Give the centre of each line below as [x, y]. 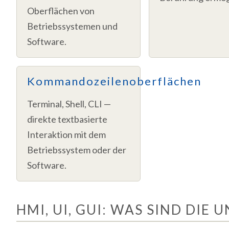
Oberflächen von [61, 10]
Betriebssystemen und [72, 26]
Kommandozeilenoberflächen [114, 81]
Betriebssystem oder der [77, 150]
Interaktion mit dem [66, 135]
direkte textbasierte [67, 119]
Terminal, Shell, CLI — [69, 104]
